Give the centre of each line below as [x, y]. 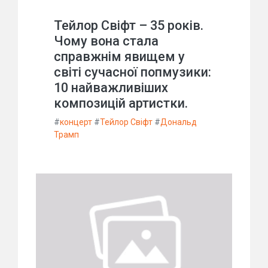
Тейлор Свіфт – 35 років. [129, 26]
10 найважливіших [111, 88]
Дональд [179, 122]
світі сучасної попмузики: [133, 72]
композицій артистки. [121, 103]
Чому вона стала [106, 41]
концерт [76, 122]
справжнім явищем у [119, 57]
